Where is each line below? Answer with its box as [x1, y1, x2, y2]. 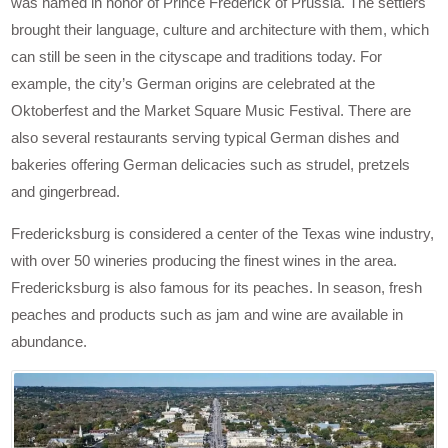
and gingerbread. [11, 183, 121, 201]
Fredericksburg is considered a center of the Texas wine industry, [11, 225, 435, 243]
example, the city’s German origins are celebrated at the [11, 75, 376, 93]
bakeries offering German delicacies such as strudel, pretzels [11, 156, 411, 174]
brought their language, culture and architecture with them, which [11, 21, 430, 39]
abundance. [11, 333, 88, 351]
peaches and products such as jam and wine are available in [11, 306, 404, 324]
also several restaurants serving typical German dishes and [11, 129, 400, 147]
